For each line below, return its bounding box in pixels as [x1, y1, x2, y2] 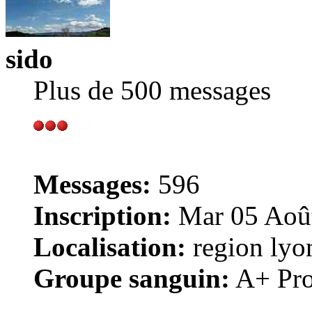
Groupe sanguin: [33, 263, 230, 294]
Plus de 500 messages [33, 75, 271, 106]
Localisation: [33, 232, 186, 263]
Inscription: [33, 201, 171, 231]
